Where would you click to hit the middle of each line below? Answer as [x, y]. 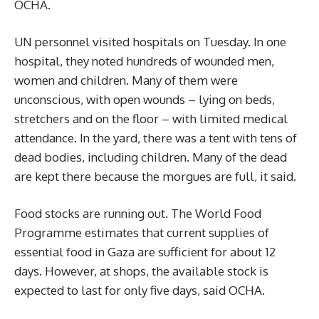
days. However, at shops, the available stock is [141, 271]
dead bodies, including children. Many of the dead [151, 157]
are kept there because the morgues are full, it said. [155, 176]
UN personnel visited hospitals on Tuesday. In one [150, 42]
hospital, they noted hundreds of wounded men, [144, 61]
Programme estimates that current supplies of [142, 232]
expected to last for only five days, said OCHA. [140, 290]
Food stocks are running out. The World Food [138, 213]
